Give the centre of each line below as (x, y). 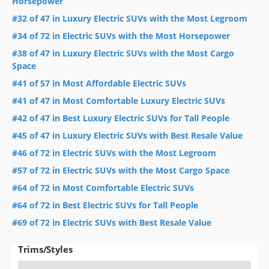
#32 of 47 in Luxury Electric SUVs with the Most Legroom (130, 18)
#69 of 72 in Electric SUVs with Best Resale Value (112, 222)
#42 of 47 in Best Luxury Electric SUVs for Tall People (121, 118)
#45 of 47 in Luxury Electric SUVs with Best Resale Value (127, 135)
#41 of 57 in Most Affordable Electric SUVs (99, 83)
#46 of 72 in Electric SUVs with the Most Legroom (114, 153)
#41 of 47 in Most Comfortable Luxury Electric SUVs (119, 100)
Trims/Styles (45, 249)
